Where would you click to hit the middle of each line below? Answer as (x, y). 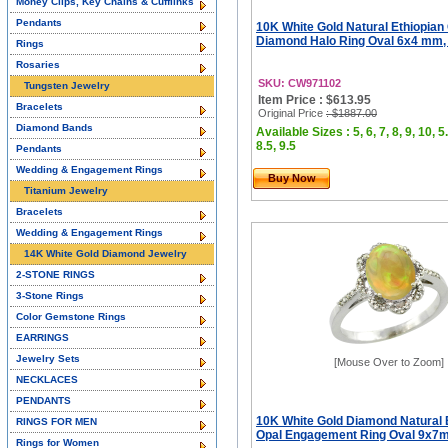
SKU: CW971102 (299, 83)
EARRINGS (42, 337)
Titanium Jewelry (66, 190)
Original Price (292, 113)
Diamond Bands (54, 127)
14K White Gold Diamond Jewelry (105, 253)
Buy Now (292, 178)
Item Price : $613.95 (314, 100)
